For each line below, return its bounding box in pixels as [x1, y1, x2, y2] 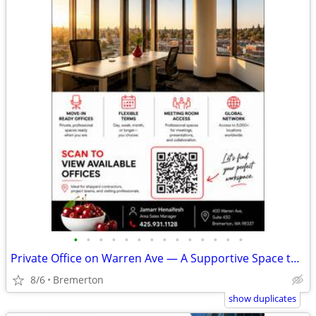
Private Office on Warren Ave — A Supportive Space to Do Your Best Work [291, 250, 300, 266]
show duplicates [229, 292, 296, 305]
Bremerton [53, 273, 104, 286]
